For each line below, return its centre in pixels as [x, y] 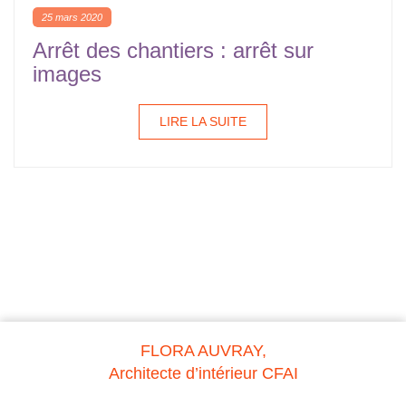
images [67, 74]
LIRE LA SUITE [203, 121]
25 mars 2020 [72, 17]
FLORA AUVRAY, [203, 351]
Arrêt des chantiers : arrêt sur [173, 50]
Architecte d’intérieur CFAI [203, 373]
